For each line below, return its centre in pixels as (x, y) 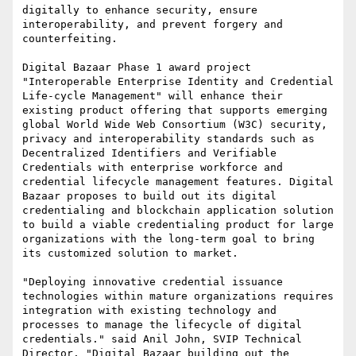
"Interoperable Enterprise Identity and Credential (178, 82)
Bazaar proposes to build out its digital (149, 196)
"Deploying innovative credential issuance (153, 282)
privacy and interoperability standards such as (168, 139)
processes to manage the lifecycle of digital (162, 325)
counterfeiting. (70, 39)
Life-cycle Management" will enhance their (153, 96)
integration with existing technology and (149, 311)
